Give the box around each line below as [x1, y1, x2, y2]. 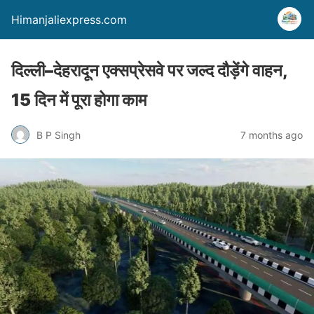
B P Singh [36, 128, 81, 141]
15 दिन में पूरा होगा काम [11, 90, 146, 110]
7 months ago [240, 128, 303, 141]
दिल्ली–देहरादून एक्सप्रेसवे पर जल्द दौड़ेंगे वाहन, [11, 60, 287, 81]
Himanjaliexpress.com [11, 13, 127, 27]
